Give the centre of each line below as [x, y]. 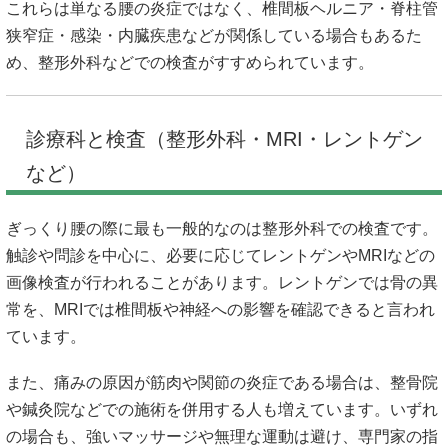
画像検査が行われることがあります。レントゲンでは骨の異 [222, 283]
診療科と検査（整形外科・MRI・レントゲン [224, 139]
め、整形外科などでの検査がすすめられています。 [190, 62]
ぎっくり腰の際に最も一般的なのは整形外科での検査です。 [222, 229]
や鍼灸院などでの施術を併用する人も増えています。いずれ [222, 410]
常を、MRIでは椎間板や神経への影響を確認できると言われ [220, 310]
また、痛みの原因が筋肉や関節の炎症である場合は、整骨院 [222, 383]
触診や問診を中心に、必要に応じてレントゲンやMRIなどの [220, 256]
